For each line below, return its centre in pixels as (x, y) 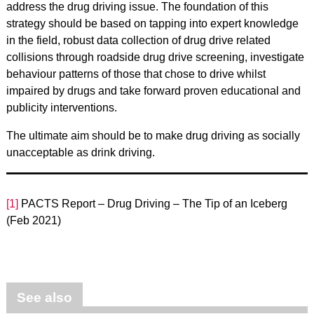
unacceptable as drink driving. (80, 152)
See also (44, 298)
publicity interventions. (61, 108)
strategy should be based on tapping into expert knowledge (152, 23)
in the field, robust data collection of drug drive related (138, 40)
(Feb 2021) (33, 220)
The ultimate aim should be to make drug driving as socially (153, 136)
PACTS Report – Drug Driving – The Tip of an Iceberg (152, 204)
